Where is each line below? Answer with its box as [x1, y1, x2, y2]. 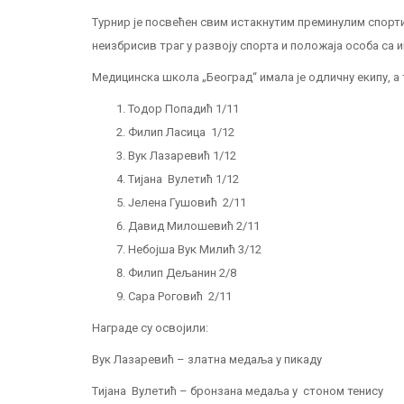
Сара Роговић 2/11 [128, 289, 232, 303]
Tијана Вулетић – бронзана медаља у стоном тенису [92, 384, 383, 398]
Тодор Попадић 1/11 [128, 102, 239, 115]
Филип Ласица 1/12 [128, 125, 234, 139]
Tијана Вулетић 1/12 [128, 172, 239, 186]
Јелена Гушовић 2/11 [128, 196, 246, 209]
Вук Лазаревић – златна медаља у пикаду [92, 353, 381, 366]
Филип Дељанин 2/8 [128, 266, 236, 280]
